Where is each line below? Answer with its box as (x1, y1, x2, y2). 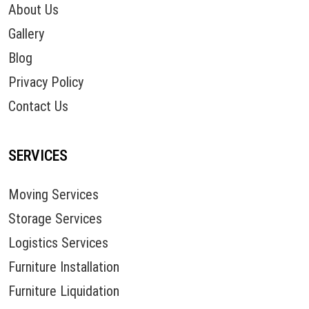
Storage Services (8, 210, 102, 228)
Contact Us (8, 98, 68, 115)
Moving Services (8, 186, 99, 203)
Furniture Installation (8, 259, 119, 276)
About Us (8, 1, 59, 19)
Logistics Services (8, 235, 108, 252)
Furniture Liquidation (8, 283, 119, 300)
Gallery (8, 26, 44, 43)
